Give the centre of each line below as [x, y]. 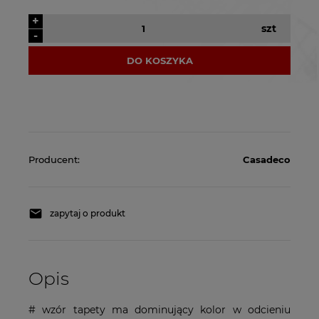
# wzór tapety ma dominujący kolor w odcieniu [159, 310]
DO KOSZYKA [159, 61]
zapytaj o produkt [88, 214]
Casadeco [267, 160]
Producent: [54, 160]
